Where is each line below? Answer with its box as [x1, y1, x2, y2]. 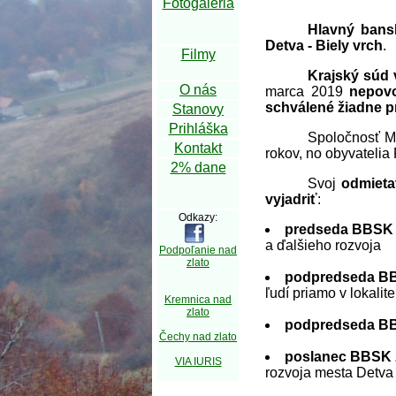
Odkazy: [179, 211, 217, 224]
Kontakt [174, 141, 222, 156]
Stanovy [172, 102, 224, 117]
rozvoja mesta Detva [265, 364, 393, 380]
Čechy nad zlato [159, 331, 237, 343]
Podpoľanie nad [159, 244, 237, 256]
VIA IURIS [174, 355, 222, 368]
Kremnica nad [164, 293, 232, 306]
